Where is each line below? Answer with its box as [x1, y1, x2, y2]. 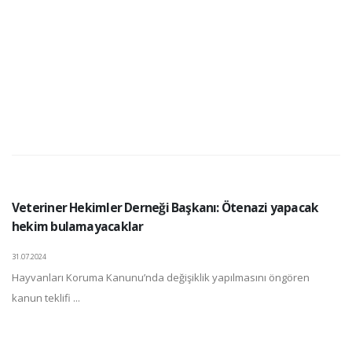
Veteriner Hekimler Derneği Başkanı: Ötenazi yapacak [12, 199, 319, 217]
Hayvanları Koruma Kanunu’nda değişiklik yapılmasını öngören [12, 270, 310, 285]
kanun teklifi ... [12, 291, 80, 306]
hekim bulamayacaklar [12, 218, 144, 236]
